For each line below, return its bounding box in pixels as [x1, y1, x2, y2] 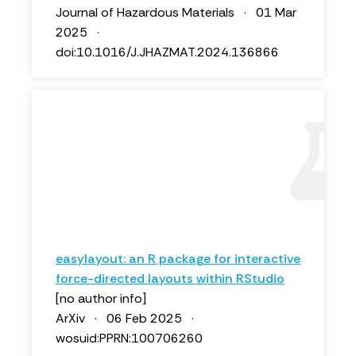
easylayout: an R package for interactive [56, 250, 300, 267]
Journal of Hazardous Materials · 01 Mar [56, 4, 296, 21]
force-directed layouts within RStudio [56, 270, 284, 287]
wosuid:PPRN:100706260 [56, 330, 203, 346]
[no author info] [56, 290, 146, 307]
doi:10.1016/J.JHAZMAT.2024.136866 [56, 44, 279, 60]
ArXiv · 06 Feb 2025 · [56, 310, 200, 327]
